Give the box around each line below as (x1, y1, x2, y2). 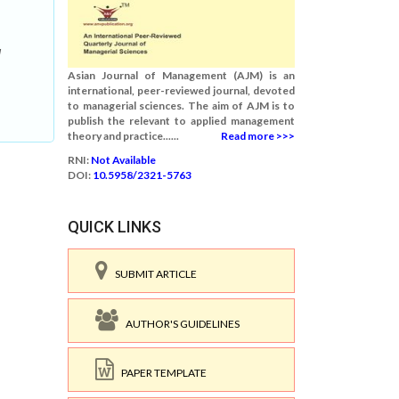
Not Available (91, 153, 156, 167)
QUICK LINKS (68, 217, 161, 236)
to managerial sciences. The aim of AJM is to (68, 99, 295, 112)
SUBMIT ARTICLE (108, 267, 197, 281)
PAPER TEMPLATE (114, 366, 207, 379)
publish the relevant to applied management (68, 114, 295, 127)
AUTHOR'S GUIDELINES (118, 316, 240, 330)
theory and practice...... (68, 129, 179, 142)
